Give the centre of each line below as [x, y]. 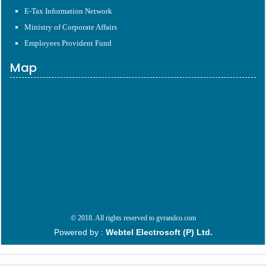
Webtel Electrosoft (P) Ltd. [159, 232]
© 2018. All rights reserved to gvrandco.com [133, 218]
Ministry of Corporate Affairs [71, 27]
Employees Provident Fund [68, 43]
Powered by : [80, 232]
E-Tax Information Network [68, 11]
